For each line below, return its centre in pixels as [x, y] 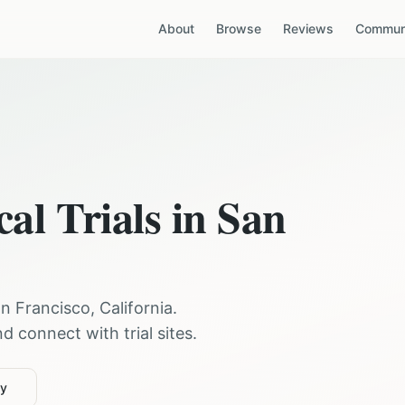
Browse [239, 28]
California [136, 308]
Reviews [308, 28]
